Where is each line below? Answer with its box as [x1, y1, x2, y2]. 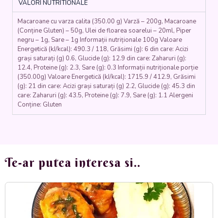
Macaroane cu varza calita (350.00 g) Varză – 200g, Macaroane [18, 17, 196, 26]
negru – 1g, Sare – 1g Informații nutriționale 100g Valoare [18, 36, 182, 45]
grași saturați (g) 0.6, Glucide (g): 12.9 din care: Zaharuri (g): [18, 54, 186, 63]
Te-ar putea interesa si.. [5, 155, 141, 170]
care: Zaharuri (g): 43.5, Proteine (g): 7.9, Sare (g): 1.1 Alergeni [18, 91, 193, 100]
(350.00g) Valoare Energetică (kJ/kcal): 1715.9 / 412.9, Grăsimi [18, 73, 196, 82]
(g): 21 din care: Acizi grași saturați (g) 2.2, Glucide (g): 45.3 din [18, 82, 195, 91]
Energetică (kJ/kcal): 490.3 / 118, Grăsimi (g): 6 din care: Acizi [18, 45, 188, 54]
